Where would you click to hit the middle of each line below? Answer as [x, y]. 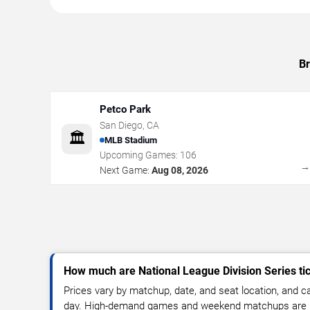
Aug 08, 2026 [180, 170]
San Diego [121, 125]
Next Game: [125, 170]
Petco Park [125, 109]
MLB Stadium [131, 140]
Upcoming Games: [140, 155]
